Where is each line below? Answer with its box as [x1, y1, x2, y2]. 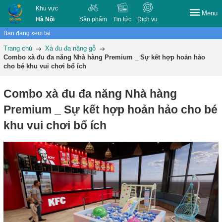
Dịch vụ [137, 16, 158, 23]
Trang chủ [3, 45, 32, 52]
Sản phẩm [79, 16, 108, 23]
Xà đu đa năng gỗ [45, 45, 96, 52]
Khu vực [36, 5, 58, 12]
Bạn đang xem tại [3, 30, 51, 37]
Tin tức [113, 16, 132, 23]
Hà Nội [36, 16, 55, 23]
